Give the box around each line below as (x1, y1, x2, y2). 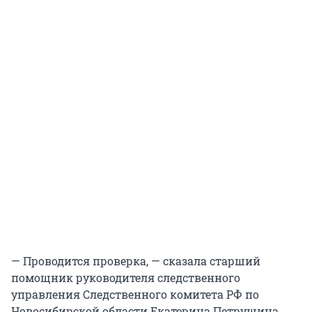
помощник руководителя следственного (11, 270, 240, 286)
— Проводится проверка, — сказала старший (11, 253, 260, 269)
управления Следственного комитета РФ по (11, 287, 259, 302)
